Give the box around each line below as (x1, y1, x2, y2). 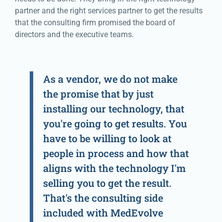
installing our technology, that (43, 102, 184, 115)
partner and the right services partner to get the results (15, 5, 203, 15)
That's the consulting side (43, 191, 163, 205)
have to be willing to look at (43, 132, 171, 145)
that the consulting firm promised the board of (15, 17, 175, 27)
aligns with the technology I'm (43, 162, 186, 175)
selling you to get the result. (43, 176, 171, 190)
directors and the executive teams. (15, 29, 136, 39)
